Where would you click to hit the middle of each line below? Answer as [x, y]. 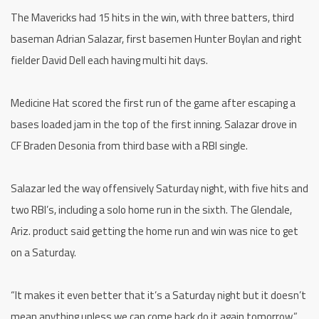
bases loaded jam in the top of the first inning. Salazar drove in [154, 125]
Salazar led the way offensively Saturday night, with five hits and [159, 189]
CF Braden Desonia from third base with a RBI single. [129, 146]
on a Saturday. [43, 253]
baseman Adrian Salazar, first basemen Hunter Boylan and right [156, 39]
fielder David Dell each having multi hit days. [109, 61]
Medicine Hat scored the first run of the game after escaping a [153, 103]
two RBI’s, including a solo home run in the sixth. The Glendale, [151, 210]
